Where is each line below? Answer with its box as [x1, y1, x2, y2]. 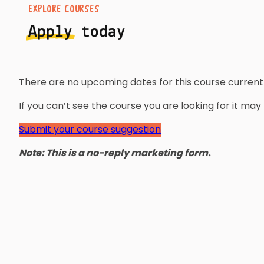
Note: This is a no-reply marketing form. [19, 146, 211, 160]
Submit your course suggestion [19, 122, 161, 136]
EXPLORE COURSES [28, 4, 100, 15]
